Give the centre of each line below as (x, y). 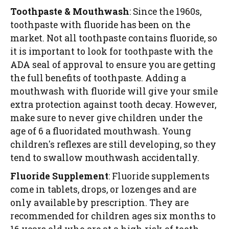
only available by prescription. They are (99, 203)
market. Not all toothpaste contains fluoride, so (114, 38)
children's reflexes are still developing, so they (113, 145)
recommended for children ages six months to (113, 216)
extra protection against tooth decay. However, (113, 105)
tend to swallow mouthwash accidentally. (106, 158)
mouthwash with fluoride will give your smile (114, 91)
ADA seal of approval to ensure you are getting (113, 65)
